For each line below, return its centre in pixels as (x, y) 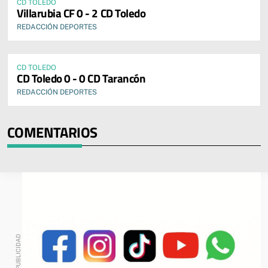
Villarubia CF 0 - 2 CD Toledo (81, 13)
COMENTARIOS (52, 132)
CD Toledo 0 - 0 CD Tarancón (81, 78)
